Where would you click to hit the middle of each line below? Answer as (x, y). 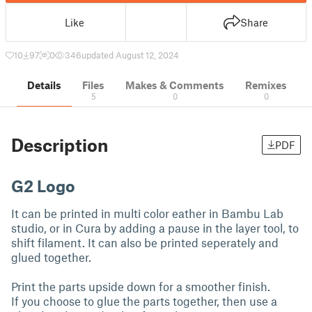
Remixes (266, 85)
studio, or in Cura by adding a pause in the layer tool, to (155, 228)
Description (60, 145)
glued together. (53, 257)
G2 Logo (45, 186)
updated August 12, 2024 (130, 55)
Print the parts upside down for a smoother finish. (141, 286)
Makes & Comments (175, 85)
